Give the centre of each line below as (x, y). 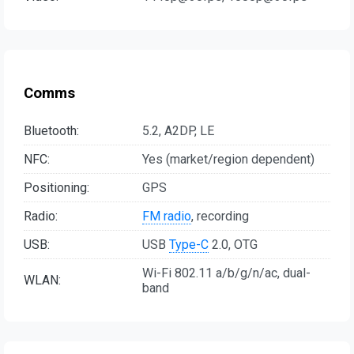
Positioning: (56, 187)
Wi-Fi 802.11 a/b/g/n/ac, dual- (226, 273)
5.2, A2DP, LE (178, 130)
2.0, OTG (233, 244)
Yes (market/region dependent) (228, 159)
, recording (220, 216)
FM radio (167, 216)
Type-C (189, 244)
